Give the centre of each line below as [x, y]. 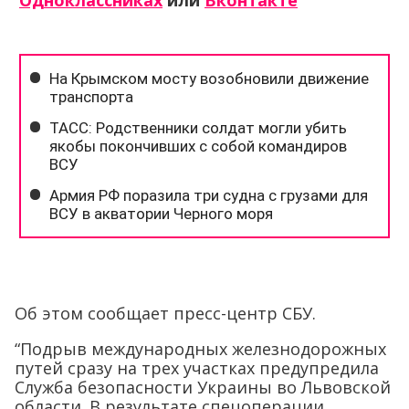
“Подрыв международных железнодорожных [200, 349]
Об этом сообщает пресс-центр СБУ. [165, 313]
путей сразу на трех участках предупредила [197, 368]
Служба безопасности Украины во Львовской [203, 387]
